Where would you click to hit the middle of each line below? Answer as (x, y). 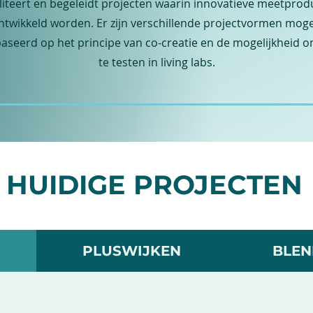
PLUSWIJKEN (131, 251)
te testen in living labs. (156, 62)
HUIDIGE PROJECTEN (154, 185)
